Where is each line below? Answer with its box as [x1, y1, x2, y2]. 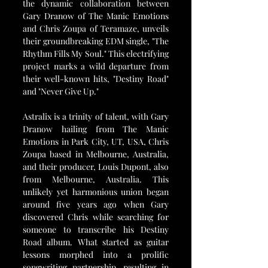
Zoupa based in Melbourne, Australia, [23, 148, 169, 160]
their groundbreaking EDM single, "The [23, 35, 169, 47]
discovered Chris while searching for [23, 211, 169, 223]
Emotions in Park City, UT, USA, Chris [23, 136, 169, 148]
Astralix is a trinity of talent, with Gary [23, 111, 169, 123]
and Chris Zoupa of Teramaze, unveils [23, 23, 169, 35]
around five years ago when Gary [23, 199, 169, 211]
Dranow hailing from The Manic [23, 123, 169, 135]
